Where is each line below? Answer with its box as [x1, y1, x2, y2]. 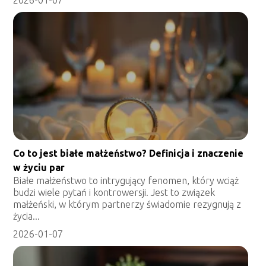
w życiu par [13, 161, 65, 173]
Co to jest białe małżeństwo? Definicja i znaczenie [13, 147, 244, 159]
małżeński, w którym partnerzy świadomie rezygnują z [13, 198, 242, 210]
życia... [13, 210, 40, 221]
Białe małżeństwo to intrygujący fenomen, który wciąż [13, 175, 239, 186]
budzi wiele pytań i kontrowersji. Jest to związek [13, 186, 216, 198]
